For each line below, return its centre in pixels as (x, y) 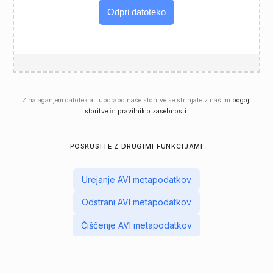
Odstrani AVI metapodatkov (136, 202)
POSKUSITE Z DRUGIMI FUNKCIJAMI (136, 146)
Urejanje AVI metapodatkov (136, 180)
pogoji (242, 100)
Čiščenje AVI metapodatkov (136, 225)
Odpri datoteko (136, 12)
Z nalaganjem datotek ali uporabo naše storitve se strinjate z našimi (127, 100)
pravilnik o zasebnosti (152, 111)
